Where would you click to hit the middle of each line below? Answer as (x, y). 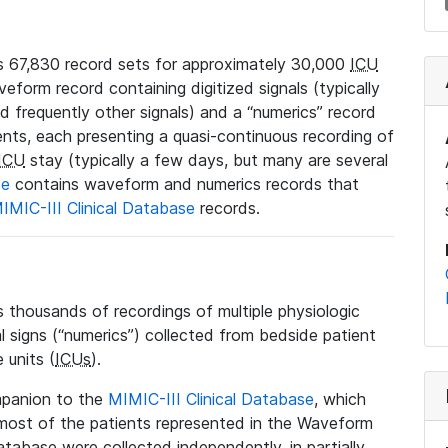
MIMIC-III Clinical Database (211, 399)
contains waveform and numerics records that (184, 184)
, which (340, 399)
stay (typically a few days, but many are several (206, 160)
